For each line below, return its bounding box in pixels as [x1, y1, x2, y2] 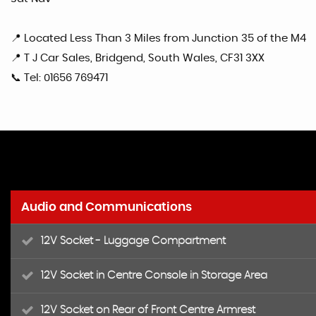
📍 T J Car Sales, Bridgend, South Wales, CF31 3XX [11, 52, 265, 63]
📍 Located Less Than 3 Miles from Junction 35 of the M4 [11, 32, 306, 44]
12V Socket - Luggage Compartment [41, 235, 226, 246]
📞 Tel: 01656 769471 [11, 72, 108, 83]
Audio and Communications [21, 200, 192, 213]
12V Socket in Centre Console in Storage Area [41, 269, 267, 281]
